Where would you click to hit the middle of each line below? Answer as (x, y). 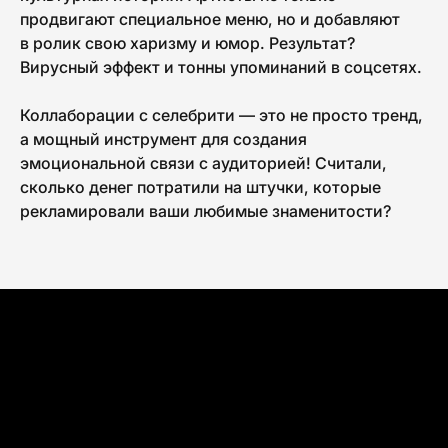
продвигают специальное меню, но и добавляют (210, 18)
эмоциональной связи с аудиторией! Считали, (203, 162)
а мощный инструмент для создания (163, 138)
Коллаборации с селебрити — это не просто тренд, (221, 114)
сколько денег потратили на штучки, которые (200, 186)
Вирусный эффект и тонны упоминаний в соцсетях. (221, 66)
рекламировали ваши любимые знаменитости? (205, 210)
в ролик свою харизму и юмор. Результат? (187, 42)
